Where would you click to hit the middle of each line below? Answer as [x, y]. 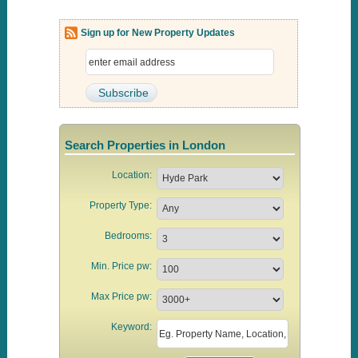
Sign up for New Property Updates [157, 33]
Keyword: [132, 327]
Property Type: [121, 205]
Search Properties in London [145, 145]
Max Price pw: [122, 296]
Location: [132, 175]
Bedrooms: [129, 236]
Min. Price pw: [122, 266]
